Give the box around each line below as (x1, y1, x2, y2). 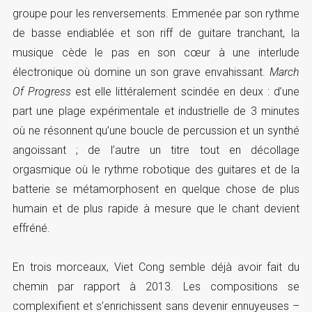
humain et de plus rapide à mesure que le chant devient (12, 201, 300, 215)
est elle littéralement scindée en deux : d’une (71, 84, 300, 98)
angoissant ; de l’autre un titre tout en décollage (12, 143, 300, 157)
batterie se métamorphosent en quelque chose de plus (12, 182, 300, 196)
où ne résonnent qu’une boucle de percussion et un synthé (12, 123, 300, 137)
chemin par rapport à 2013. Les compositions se (12, 279, 300, 293)
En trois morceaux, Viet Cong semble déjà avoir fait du (12, 260, 300, 274)
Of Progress (12, 84, 72, 98)
